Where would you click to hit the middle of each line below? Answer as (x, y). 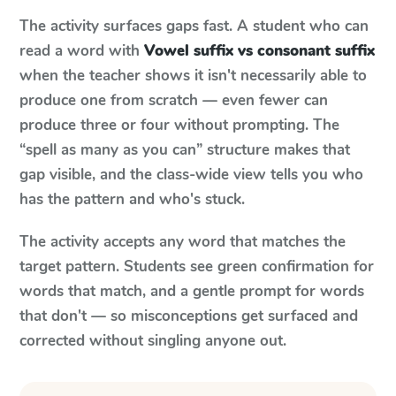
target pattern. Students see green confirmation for (197, 267)
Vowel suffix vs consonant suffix (259, 51)
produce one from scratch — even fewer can (174, 100)
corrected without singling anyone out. (153, 341)
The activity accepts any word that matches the (183, 242)
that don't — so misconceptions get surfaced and (189, 316)
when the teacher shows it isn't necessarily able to (193, 76)
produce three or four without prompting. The (179, 125)
